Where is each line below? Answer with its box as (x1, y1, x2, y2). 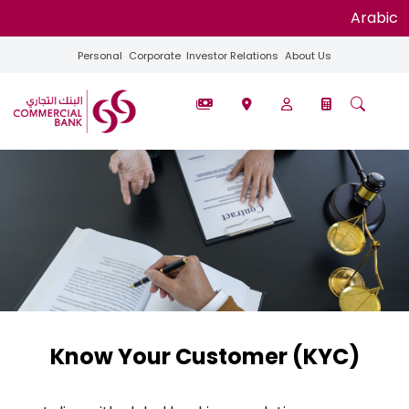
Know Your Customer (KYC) (49, 341, 360, 372)
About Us (284, 48, 331, 63)
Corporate (128, 48, 181, 63)
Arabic (351, 7, 398, 28)
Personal (78, 48, 123, 63)
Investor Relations (186, 48, 279, 63)
